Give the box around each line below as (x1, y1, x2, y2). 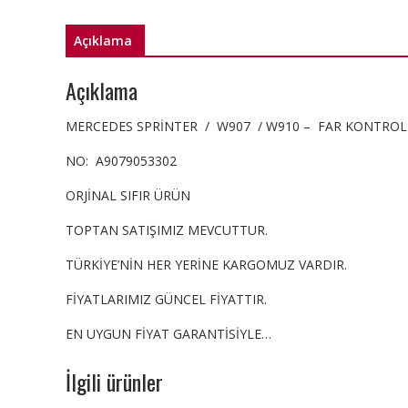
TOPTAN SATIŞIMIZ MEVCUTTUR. (66, 220, 268, 239)
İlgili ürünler (66, 364, 163, 398)
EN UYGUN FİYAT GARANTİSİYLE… (66, 324, 271, 342)
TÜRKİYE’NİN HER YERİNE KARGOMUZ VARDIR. (66, 255, 347, 273)
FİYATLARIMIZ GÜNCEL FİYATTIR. (66, 290, 267, 308)
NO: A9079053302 (66, 151, 177, 169)
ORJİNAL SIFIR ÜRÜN (66, 186, 190, 204)
